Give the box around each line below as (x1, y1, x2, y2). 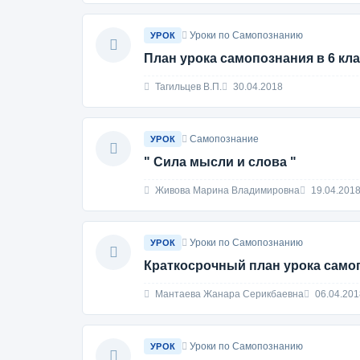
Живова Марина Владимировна (153, 185, 300, 196)
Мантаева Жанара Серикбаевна (153, 288, 304, 300)
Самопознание (190, 133, 260, 145)
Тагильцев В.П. (153, 81, 222, 92)
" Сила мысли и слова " (144, 155, 297, 169)
